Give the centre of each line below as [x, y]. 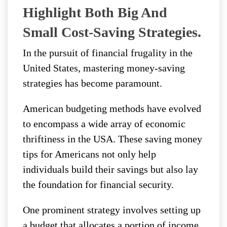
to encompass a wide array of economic [104, 124]
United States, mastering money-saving [104, 68]
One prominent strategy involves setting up [112, 210]
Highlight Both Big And [95, 13]
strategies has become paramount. [92, 83]
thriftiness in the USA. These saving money [112, 139]
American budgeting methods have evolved [112, 109]
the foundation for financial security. [98, 185]
